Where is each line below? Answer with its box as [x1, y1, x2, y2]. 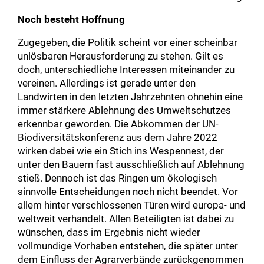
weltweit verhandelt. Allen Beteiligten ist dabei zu [18, 213, 234, 225]
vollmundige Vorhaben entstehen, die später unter [18, 240, 238, 252]
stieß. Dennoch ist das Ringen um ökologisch [18, 172, 217, 184]
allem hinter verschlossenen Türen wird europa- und [18, 199, 246, 211]
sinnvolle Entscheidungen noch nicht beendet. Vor [18, 186, 238, 197]
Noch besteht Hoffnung [18, 14, 125, 25]
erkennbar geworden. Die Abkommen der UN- [18, 118, 219, 130]
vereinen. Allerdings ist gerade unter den [18, 77, 196, 89]
